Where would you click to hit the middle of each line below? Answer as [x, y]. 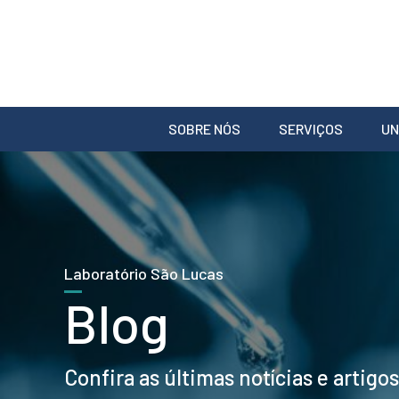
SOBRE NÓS [204, 129]
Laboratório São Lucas [144, 273]
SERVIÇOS [310, 129]
